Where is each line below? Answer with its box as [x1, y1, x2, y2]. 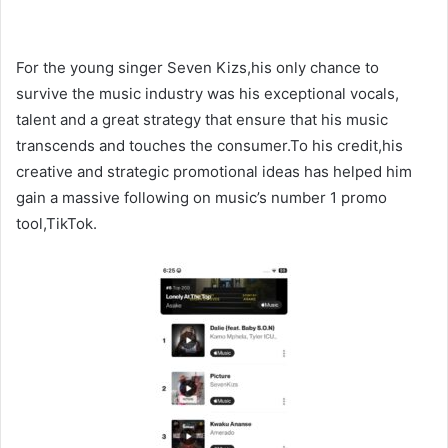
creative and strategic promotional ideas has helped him [16, 161, 412, 181]
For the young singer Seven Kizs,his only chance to [16, 57, 379, 77]
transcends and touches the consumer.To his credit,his [16, 135, 403, 155]
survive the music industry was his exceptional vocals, [16, 83, 399, 103]
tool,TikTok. [16, 213, 97, 233]
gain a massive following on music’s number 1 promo [16, 187, 387, 207]
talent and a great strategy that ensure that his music [16, 109, 388, 129]
